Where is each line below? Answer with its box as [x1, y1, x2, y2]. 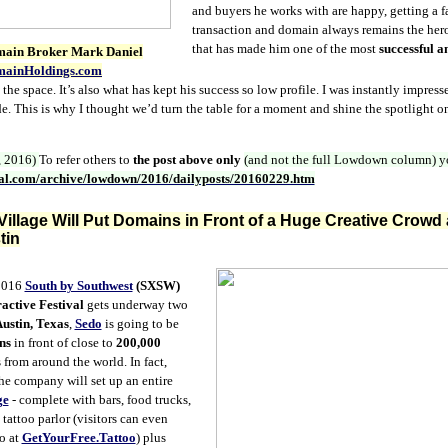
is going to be [101, 316, 179, 331]
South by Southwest [24, 278, 133, 293]
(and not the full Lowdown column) [243, 152, 439, 167]
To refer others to [38, 152, 130, 167]
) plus [135, 430, 166, 445]
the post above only [132, 152, 241, 167]
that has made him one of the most [191, 41, 379, 56]
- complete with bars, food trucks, [8, 392, 191, 407]
